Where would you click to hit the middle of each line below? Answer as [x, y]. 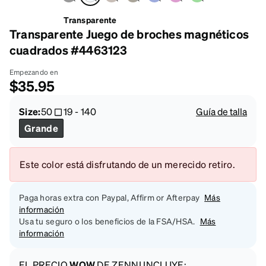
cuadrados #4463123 [69, 50]
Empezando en [34, 72]
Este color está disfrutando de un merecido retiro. [127, 164]
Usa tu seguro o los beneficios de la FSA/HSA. [107, 221]
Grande [41, 128]
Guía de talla [221, 112]
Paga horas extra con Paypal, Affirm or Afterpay [110, 197]
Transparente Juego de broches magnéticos [129, 34]
